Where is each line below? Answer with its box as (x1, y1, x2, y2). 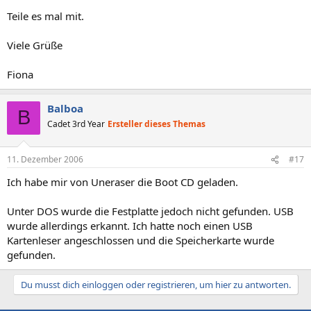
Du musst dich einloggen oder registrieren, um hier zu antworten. (20, 278, 291, 291)
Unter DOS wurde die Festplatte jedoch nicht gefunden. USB (7, 204, 294, 218)
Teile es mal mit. (7, 8, 84, 23)
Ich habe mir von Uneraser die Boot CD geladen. (7, 175, 238, 189)
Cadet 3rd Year (47, 117, 105, 130)
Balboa (47, 101, 83, 115)
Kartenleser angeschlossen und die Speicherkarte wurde (7, 233, 274, 247)
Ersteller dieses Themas (108, 117, 205, 130)
